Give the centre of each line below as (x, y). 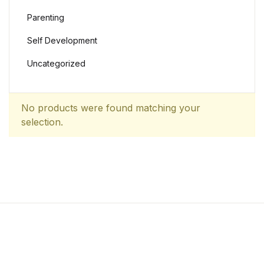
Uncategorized (56, 63)
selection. (42, 122)
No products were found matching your (111, 108)
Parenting (46, 17)
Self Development (62, 40)
